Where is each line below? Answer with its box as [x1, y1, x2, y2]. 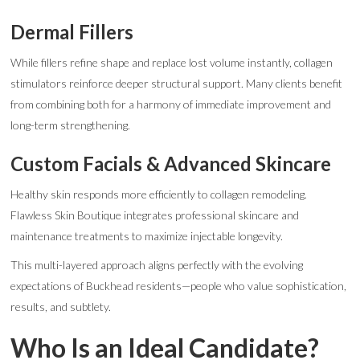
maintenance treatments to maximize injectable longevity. [10, 229, 284, 243]
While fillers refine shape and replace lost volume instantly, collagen [10, 55, 333, 69]
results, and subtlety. [10, 300, 112, 313]
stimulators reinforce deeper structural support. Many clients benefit [10, 76, 343, 90]
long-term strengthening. [10, 118, 131, 132]
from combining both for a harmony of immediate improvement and [10, 97, 332, 111]
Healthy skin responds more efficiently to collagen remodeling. [10, 187, 308, 201]
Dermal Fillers [10, 20, 134, 43]
